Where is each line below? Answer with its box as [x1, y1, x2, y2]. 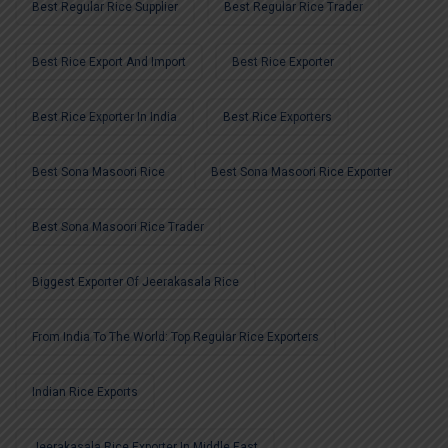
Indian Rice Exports [32, 385, 138, 400]
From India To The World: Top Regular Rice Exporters [32, 330, 319, 345]
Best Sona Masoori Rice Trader [32, 220, 204, 235]
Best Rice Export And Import [32, 55, 186, 70]
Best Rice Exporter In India [32, 110, 177, 125]
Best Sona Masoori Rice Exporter [211, 165, 392, 180]
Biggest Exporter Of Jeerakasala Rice [32, 275, 239, 290]
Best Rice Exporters [223, 110, 332, 125]
